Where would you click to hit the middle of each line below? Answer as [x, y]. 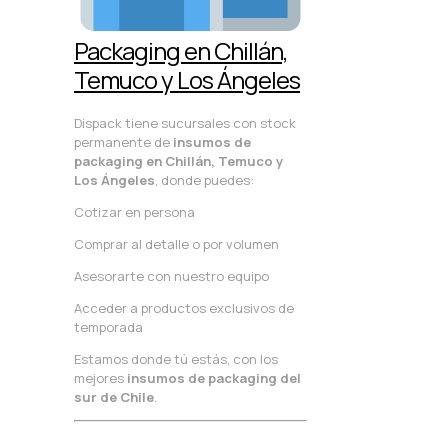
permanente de [123, 141]
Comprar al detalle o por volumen [176, 243]
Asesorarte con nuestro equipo [171, 275]
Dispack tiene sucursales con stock [185, 122]
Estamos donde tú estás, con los [176, 358]
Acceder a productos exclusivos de [184, 307]
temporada [108, 326]
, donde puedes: [204, 179]
